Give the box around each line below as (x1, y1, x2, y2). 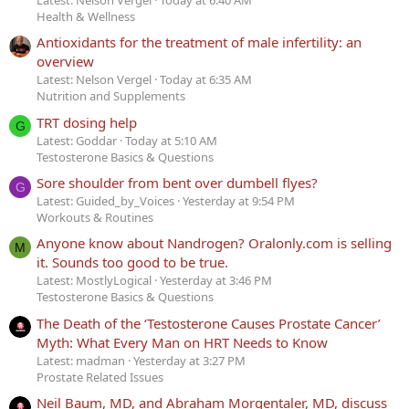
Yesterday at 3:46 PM (160, 272, 272, 289)
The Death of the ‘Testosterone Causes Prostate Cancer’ (37, 313, 381, 332)
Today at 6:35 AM (160, 71, 252, 89)
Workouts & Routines (37, 208, 153, 225)
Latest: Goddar (37, 131, 117, 149)
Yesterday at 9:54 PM (183, 192, 295, 209)
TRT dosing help (37, 112, 137, 131)
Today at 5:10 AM (125, 131, 217, 149)
